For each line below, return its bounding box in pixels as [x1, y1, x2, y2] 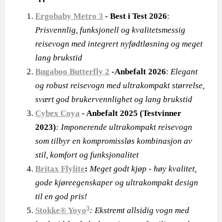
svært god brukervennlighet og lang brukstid [35, 95, 193, 104]
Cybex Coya [35, 109, 80, 118]
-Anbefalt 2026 [110, 67, 166, 76]
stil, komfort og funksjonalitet [35, 150, 139, 160]
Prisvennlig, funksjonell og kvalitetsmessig [35, 25, 186, 35]
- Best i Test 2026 [103, 11, 167, 21]
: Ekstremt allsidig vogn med [90, 206, 190, 215]
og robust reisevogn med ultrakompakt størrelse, [35, 81, 205, 90]
